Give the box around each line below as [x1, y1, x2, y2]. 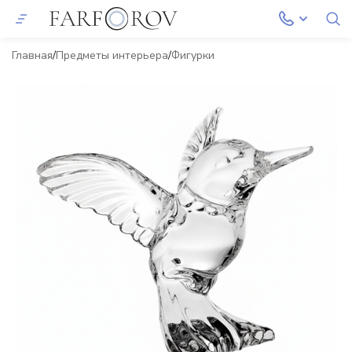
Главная [12, 48, 53, 63]
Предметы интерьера [56, 48, 168, 63]
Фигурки [171, 48, 214, 63]
